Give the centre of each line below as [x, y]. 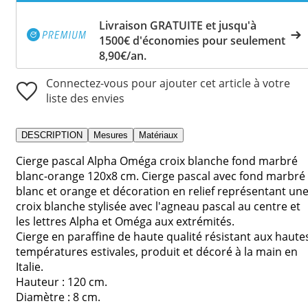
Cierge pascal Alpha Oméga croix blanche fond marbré [157, 161]
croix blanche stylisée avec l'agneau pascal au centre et [158, 206]
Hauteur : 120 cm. [62, 282]
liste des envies [85, 98]
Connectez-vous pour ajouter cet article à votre [168, 83]
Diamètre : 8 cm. [58, 297]
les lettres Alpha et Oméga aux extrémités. [125, 221]
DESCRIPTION [52, 135]
